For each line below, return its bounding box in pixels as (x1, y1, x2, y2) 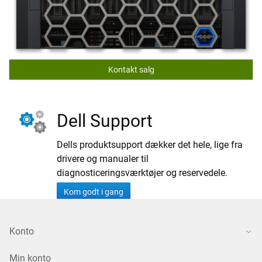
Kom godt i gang (64, 187, 124, 197)
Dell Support (57, 111, 153, 132)
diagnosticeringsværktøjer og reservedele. (57, 167, 228, 179)
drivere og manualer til (57, 153, 149, 165)
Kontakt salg (108, 65, 154, 75)
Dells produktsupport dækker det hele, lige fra (57, 139, 243, 151)
